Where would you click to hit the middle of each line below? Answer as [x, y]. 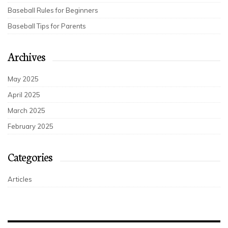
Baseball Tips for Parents [47, 26]
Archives [26, 56]
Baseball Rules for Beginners [53, 10]
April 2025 [24, 95]
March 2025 [26, 110]
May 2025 [23, 79]
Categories [30, 156]
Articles [20, 179]
